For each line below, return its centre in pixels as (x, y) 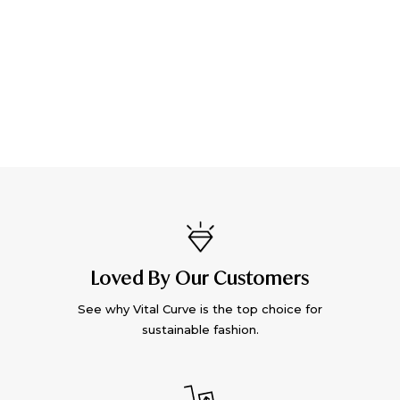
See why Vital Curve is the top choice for (200, 308)
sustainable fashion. (200, 329)
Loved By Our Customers (200, 278)
